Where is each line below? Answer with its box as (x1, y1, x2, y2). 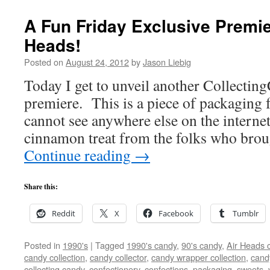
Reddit (52, 208, 75, 219)
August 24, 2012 (66, 55, 129, 68)
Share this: (24, 181, 58, 192)
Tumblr (233, 208, 259, 219)
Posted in (24, 239, 60, 251)
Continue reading (24, 145, 134, 165)
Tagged (95, 239, 124, 251)
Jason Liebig (143, 55, 191, 68)
